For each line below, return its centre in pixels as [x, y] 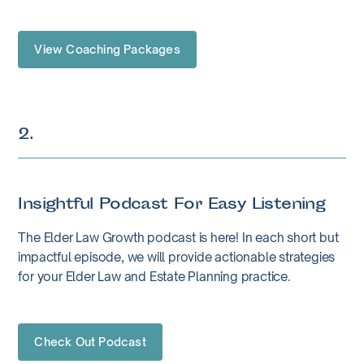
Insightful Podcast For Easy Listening [172, 205]
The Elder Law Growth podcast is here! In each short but [178, 238]
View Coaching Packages [107, 49]
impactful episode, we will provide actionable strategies [177, 257]
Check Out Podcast [90, 342]
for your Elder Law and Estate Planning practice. [154, 277]
